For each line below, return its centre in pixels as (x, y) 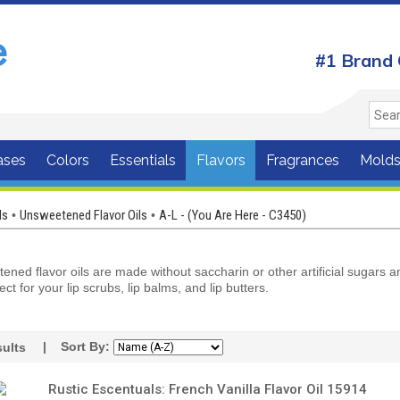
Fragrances (303, 160)
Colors (68, 160)
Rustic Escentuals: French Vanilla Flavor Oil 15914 (208, 389)
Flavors (221, 160)
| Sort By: (78, 346)
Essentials (143, 160)
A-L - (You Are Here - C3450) (233, 215)
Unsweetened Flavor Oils (83, 215)
